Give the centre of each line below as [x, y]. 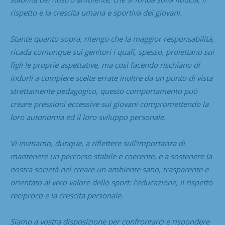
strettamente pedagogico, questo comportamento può [104, 91]
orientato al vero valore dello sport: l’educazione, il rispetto [111, 182]
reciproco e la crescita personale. [67, 195]
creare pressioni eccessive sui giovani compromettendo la [109, 104]
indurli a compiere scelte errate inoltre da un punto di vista [111, 78]
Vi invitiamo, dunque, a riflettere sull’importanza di [97, 143]
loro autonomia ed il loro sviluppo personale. [88, 117]
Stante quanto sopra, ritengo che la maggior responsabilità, [112, 38]
